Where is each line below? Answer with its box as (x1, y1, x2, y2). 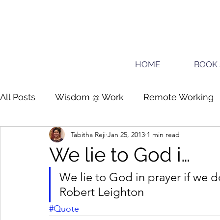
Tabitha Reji (71, 130, 106, 139)
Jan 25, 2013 (108, 130, 145, 139)
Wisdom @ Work (55, 91, 124, 102)
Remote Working (143, 91, 214, 102)
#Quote (49, 203, 79, 214)
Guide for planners (20, 131, 97, 141)
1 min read (147, 130, 180, 139)
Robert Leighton (59, 185, 144, 199)
